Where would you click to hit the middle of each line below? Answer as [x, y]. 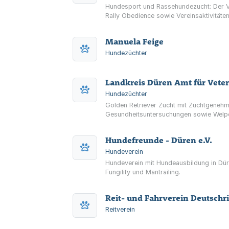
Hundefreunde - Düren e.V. [159, 140]
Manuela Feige [134, 41]
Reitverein [120, 209]
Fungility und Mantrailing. [143, 172]
